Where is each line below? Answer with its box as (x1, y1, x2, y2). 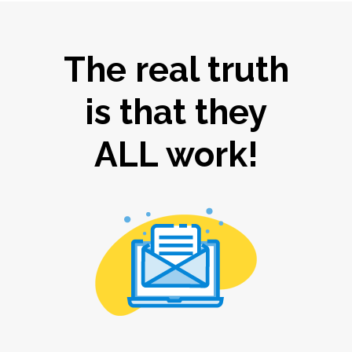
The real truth (63, 49, 289, 90)
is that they (85, 92, 267, 133)
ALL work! (93, 134, 258, 175)
